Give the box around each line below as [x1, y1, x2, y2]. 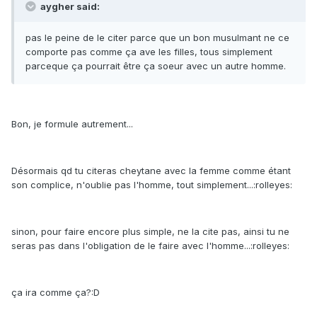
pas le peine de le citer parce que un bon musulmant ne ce [25, 32, 289, 44]
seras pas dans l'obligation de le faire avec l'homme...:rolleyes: [11, 240, 289, 252]
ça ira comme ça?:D [11, 287, 100, 299]
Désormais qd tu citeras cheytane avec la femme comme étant [11, 165, 291, 177]
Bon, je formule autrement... [11, 118, 133, 130]
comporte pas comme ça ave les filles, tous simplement [25, 46, 272, 58]
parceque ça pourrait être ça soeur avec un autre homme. [25, 60, 286, 72]
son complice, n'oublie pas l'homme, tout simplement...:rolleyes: [11, 179, 292, 191]
